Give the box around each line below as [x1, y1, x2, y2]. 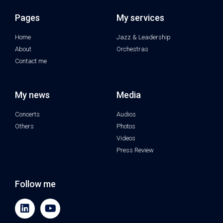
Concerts [15, 111, 40, 118]
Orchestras [116, 45, 148, 53]
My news [15, 90, 50, 101]
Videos [116, 134, 135, 142]
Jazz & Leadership [116, 33, 171, 41]
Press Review [116, 146, 154, 154]
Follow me [15, 179, 56, 190]
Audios [116, 111, 136, 118]
